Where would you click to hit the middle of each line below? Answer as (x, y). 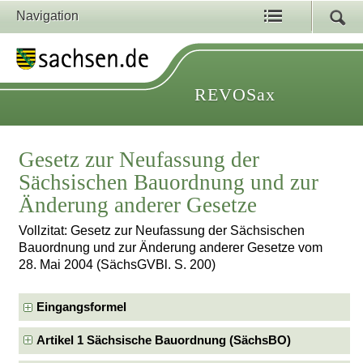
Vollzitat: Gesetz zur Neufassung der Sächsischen (162, 231)
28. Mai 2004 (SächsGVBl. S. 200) (117, 265)
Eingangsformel (82, 307)
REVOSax (235, 94)
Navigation (47, 16)
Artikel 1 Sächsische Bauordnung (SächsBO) (164, 340)
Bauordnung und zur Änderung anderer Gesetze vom (171, 248)
